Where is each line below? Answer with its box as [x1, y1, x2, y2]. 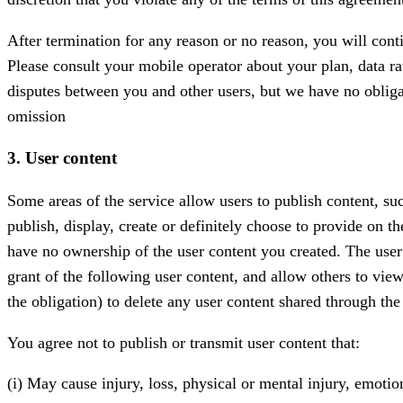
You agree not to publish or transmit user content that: [7, 333, 360, 352]
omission [7, 106, 66, 125]
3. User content [7, 148, 117, 168]
